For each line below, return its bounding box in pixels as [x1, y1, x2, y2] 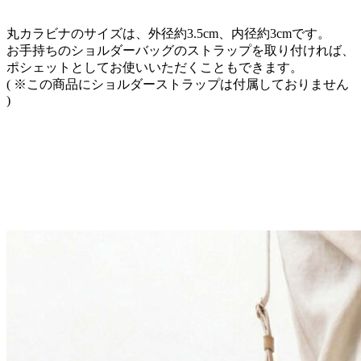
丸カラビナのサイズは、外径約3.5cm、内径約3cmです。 [6, 26, 330, 40]
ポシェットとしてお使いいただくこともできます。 [6, 60, 303, 74]
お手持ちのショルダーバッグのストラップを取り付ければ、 [6, 43, 355, 57]
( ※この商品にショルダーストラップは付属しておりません [6, 77, 349, 91]
